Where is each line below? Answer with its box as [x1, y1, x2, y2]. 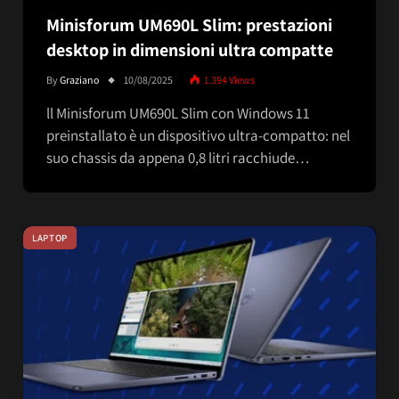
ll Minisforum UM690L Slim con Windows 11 [46, 102, 310, 123]
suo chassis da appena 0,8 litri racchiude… [46, 147, 310, 167]
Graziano [60, 72, 100, 86]
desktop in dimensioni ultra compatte [46, 37, 333, 61]
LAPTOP [32, 231, 68, 244]
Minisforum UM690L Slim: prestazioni [46, 12, 332, 37]
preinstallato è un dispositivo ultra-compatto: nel [46, 125, 350, 145]
